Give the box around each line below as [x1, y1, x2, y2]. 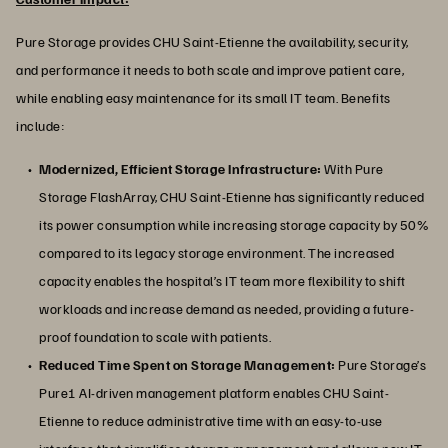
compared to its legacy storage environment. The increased [39, 243, 395, 261]
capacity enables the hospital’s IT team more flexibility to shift [39, 271, 406, 289]
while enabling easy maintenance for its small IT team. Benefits [16, 88, 391, 106]
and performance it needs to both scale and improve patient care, [16, 60, 404, 78]
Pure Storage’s [338, 355, 426, 373]
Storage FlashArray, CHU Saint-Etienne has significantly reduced [39, 187, 425, 205]
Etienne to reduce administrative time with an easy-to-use [39, 411, 383, 429]
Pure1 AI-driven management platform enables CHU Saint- [39, 383, 389, 401]
